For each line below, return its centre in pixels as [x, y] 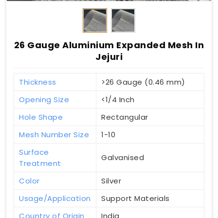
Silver [111, 181]
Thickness [38, 82]
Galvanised [123, 158]
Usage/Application [55, 199]
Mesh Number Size [54, 135]
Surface [34, 152]
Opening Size [44, 100]
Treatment [40, 163]
